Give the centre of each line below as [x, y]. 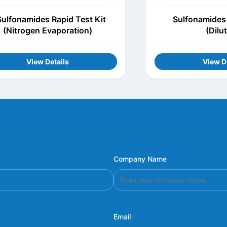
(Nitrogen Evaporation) [48, 31]
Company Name [140, 159]
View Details [48, 62]
